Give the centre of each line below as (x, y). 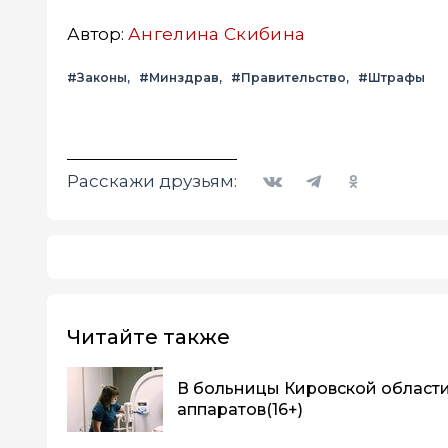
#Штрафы (391, 77)
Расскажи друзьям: (152, 180)
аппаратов (221, 410)
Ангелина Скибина (217, 33)
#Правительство (288, 77)
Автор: (97, 33)
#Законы (97, 77)
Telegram (324, 168)
